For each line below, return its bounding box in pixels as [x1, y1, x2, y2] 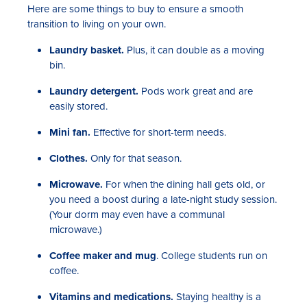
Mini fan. [49, 124, 90, 140]
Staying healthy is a [173, 288, 261, 304]
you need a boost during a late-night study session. [49, 191, 277, 207]
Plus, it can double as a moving [124, 42, 265, 58]
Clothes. [49, 150, 88, 166]
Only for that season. [88, 150, 182, 166]
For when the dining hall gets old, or [103, 176, 265, 192]
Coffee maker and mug [49, 247, 156, 263]
